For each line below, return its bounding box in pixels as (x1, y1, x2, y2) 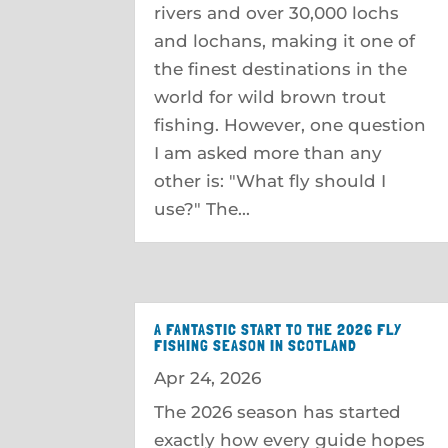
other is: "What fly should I (154, 170, 387, 191)
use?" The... (154, 198, 251, 219)
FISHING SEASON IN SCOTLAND (154, 336, 358, 355)
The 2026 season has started (154, 402, 402, 422)
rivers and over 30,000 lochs (154, 2, 400, 23)
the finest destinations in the (154, 58, 408, 79)
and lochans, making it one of (154, 30, 416, 51)
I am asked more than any (154, 142, 383, 163)
